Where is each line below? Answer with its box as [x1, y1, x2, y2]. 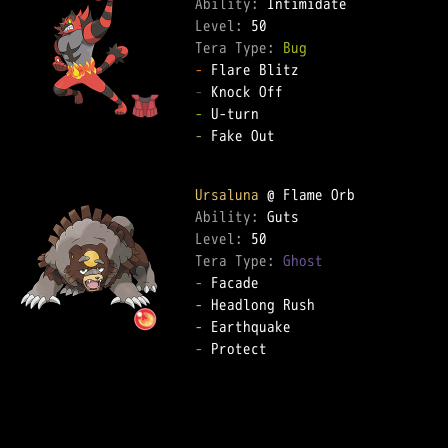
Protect [203, 338, 283, 359]
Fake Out [203, 125, 291, 146]
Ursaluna [195, 184, 259, 205]
